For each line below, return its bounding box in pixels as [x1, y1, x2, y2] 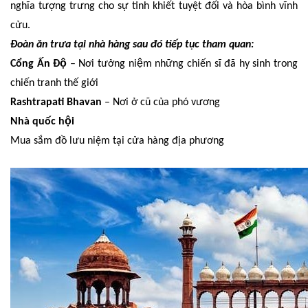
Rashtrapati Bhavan [10, 97, 102, 109]
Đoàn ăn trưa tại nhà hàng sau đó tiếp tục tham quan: [10, 39, 254, 51]
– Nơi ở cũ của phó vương [102, 97, 220, 109]
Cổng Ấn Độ [10, 58, 67, 70]
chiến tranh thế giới [10, 78, 98, 89]
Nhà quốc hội [10, 116, 74, 128]
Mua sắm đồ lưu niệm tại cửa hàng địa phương [10, 135, 224, 147]
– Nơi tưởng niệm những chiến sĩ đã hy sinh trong [67, 58, 298, 70]
